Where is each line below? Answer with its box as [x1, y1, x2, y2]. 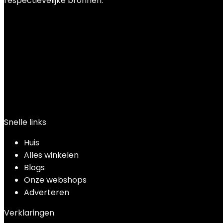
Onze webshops [24, 174, 87, 186]
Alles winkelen [24, 149, 79, 161]
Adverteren [24, 187, 69, 198]
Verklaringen [4, 207, 54, 219]
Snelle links [4, 116, 46, 128]
